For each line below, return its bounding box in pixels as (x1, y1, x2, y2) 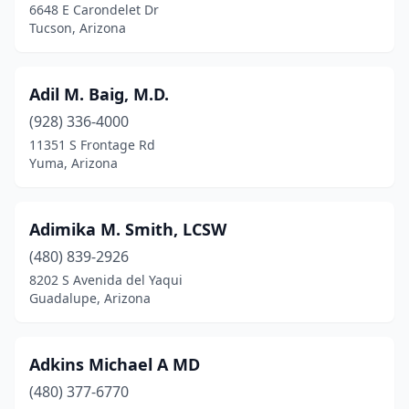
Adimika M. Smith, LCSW (29, 218, 226, 240)
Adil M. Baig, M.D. (29, 83, 169, 105)
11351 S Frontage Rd (29, 136, 155, 153)
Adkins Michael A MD (29, 353, 200, 375)
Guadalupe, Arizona (29, 289, 151, 307)
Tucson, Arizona (29, 19, 126, 37)
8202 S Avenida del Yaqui (29, 271, 183, 288)
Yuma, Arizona (29, 154, 118, 172)
